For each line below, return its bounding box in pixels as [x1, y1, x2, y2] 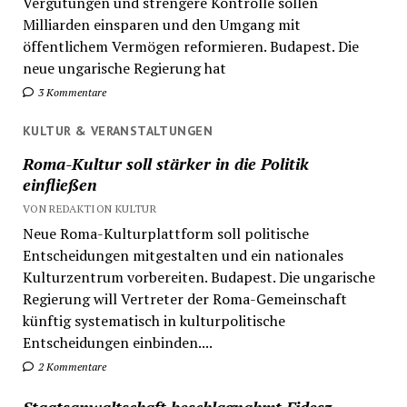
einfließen [22, 173, 97, 195]
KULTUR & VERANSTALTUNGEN [22, 123, 213, 140]
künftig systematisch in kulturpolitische [22, 310, 285, 331]
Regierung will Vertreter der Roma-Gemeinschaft [22, 288, 347, 309]
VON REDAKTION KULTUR [22, 201, 157, 215]
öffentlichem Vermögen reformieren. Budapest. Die [22, 36, 359, 57]
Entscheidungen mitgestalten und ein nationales [22, 244, 343, 265]
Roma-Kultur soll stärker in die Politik [22, 152, 309, 174]
